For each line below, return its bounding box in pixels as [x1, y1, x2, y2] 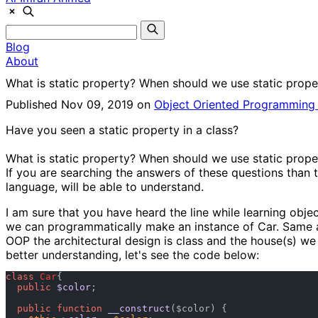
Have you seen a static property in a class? [6, 123, 238, 138]
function [57, 303, 102, 314]
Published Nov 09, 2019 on [6, 97, 154, 112]
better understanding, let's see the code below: [6, 248, 259, 263]
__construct [108, 303, 170, 314]
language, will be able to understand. [6, 180, 204, 194]
